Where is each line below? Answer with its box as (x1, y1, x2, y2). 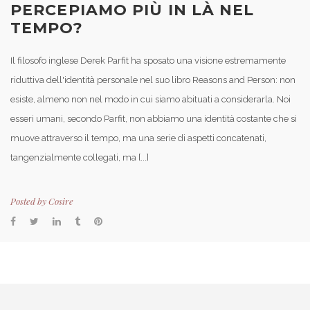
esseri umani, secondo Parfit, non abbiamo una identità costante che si (10, 113, 297, 124)
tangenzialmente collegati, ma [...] (10, 152, 149, 163)
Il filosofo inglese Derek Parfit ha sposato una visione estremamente (10, 55, 286, 66)
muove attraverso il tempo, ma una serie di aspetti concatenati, (10, 132, 266, 143)
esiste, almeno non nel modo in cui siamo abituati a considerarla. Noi (10, 93, 291, 104)
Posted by (10, 194, 48, 207)
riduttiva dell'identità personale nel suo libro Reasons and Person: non (10, 74, 295, 85)
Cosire (48, 194, 73, 207)
